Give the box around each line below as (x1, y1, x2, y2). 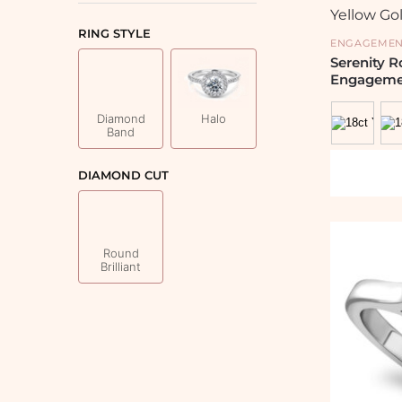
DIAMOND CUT (78, 167, 169, 182)
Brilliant (100, 258, 142, 274)
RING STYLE (78, 25, 151, 40)
